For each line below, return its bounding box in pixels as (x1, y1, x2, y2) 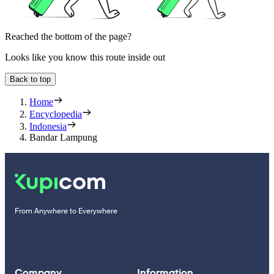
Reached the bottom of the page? (5, 31, 131, 42)
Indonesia (29, 121, 67, 132)
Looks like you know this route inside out (5, 52, 165, 63)
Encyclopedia (29, 109, 82, 120)
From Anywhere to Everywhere (15, 206, 117, 217)
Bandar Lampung (29, 132, 97, 143)
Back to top (10, 75, 51, 84)
